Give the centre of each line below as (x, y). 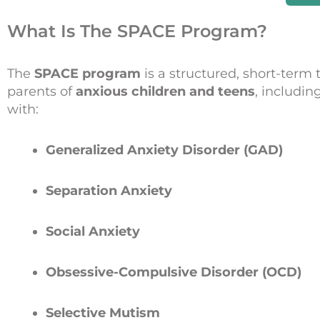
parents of (41, 91)
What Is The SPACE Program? (137, 31)
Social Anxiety (93, 231)
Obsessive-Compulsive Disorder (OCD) (174, 272)
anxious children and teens (165, 91)
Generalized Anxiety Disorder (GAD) (164, 150)
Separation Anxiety (109, 190)
